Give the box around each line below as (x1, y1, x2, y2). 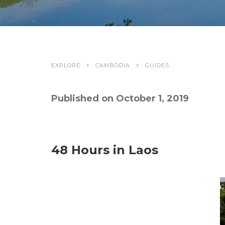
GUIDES (145, 61, 169, 69)
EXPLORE (51, 61, 80, 69)
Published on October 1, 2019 (51, 92, 189, 104)
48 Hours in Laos (51, 142, 158, 157)
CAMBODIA (95, 61, 130, 69)
